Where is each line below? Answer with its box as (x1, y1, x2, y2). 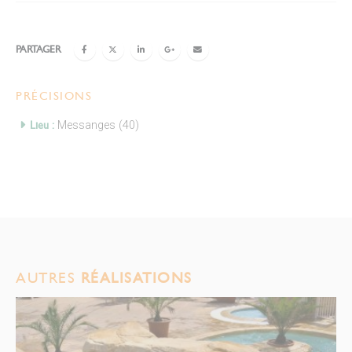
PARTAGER (16, 42, 60, 56)
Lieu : (30, 118, 54, 132)
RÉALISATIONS (80, 269, 192, 288)
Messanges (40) (57, 118, 139, 132)
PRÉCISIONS (16, 88, 92, 104)
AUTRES (16, 269, 81, 288)
